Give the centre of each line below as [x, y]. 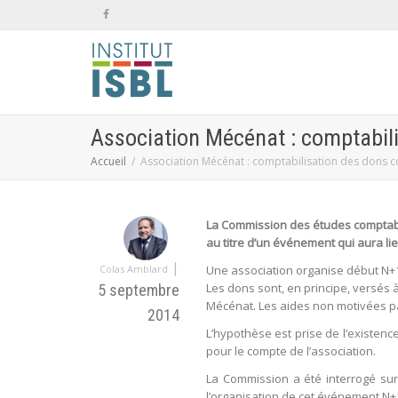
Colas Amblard [134, 269]
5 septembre [139, 290]
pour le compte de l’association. [291, 351]
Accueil [108, 161]
